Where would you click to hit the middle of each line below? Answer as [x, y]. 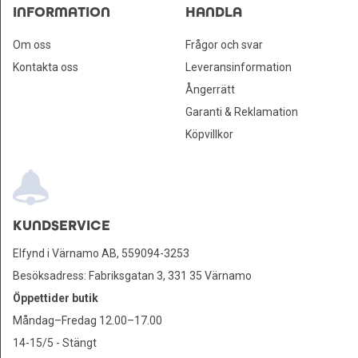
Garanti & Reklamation [242, 112]
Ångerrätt [210, 90]
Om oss [32, 45]
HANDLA [214, 12]
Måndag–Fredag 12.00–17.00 [88, 321]
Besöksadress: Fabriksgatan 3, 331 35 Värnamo [132, 276]
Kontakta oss [46, 67]
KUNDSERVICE [62, 226]
